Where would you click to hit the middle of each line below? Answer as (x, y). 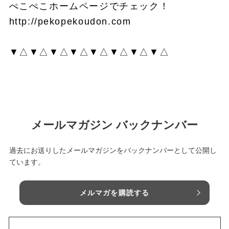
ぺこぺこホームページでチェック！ (89, 6)
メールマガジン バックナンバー (114, 125)
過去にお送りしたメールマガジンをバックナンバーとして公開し (113, 150)
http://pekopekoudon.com (70, 22)
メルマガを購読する (114, 192)
